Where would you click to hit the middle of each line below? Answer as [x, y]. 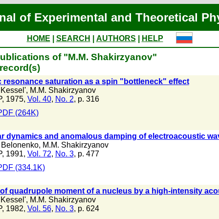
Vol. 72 [39, 154]
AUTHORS [116, 38]
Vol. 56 [39, 208]
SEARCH [73, 38]
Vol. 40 [39, 99]
